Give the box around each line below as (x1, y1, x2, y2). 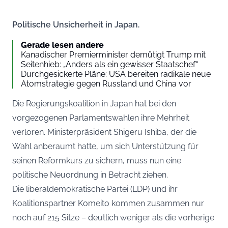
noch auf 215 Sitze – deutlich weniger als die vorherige (12, 213, 214, 223)
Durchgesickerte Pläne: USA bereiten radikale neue (21, 69, 211, 79)
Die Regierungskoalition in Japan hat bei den (12, 99, 176, 109)
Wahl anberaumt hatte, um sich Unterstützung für (12, 141, 198, 152)
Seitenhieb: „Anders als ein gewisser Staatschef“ (21, 60, 198, 70)
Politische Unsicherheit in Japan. (12, 20, 139, 30)
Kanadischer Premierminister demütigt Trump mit (21, 50, 206, 60)
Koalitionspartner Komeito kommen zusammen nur (12, 198, 204, 209)
